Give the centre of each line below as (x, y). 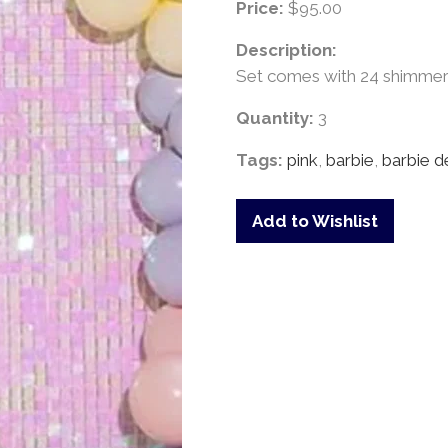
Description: (286, 50)
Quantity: (277, 118)
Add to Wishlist (315, 220)
